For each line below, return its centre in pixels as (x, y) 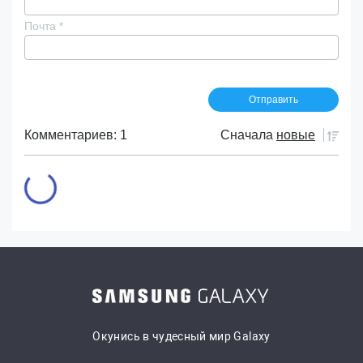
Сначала (247, 135)
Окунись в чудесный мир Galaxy (181, 336)
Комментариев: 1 (76, 135)
